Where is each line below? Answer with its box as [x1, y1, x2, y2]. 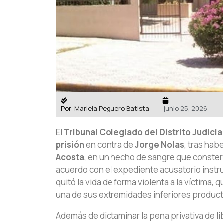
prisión [56, 139, 84, 151]
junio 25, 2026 [164, 104, 207, 113]
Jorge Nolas [135, 139, 184, 151]
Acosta [56, 151, 84, 163]
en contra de [84, 139, 135, 151]
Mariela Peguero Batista [74, 104, 149, 113]
